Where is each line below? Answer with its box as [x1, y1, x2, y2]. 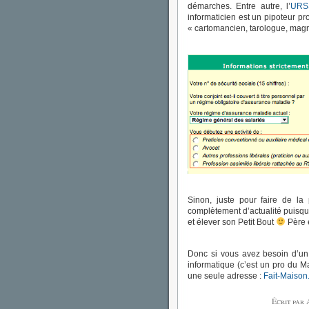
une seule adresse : [188, 271, 263, 281]
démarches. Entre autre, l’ [188, 1, 291, 11]
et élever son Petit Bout [188, 217, 276, 228]
